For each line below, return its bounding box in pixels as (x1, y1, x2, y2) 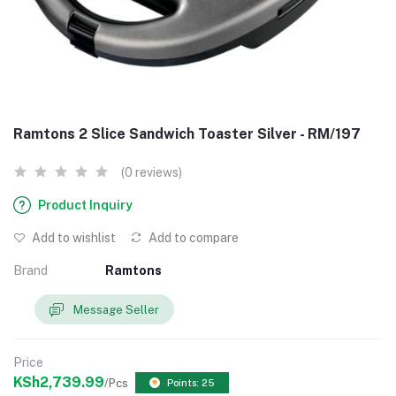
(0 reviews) (121, 165, 182, 179)
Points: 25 (167, 377, 215, 389)
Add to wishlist (29, 231, 116, 245)
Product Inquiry (38, 198, 133, 212)
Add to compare (146, 231, 239, 245)
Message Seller (73, 302, 159, 316)
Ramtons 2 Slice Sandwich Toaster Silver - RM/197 (13, 126, 361, 142)
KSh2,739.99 (13, 374, 104, 392)
